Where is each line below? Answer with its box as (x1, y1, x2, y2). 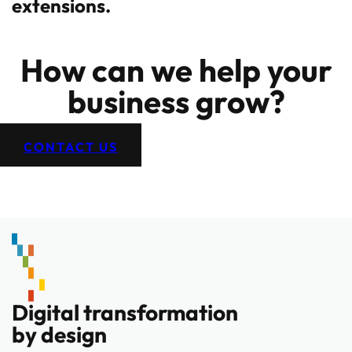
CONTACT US (24, 139, 118, 155)
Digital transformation (12, 299, 238, 326)
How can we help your (20, 50, 332, 90)
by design (12, 321, 107, 348)
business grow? (67, 82, 285, 121)
